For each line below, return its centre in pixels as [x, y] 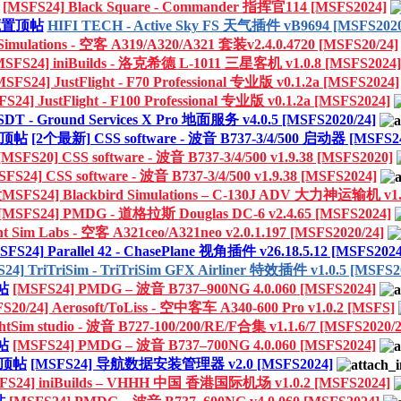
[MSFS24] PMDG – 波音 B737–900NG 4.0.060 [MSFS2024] [194, 288]
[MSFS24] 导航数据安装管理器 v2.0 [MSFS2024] [182, 363]
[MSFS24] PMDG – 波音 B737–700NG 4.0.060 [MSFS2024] [194, 345]
